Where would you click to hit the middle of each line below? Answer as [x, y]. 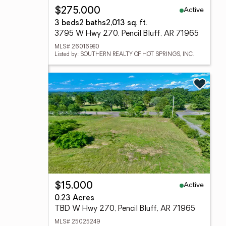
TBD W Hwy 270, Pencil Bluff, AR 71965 [125, 209]
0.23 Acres [74, 199]
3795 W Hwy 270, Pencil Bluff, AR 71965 [127, 34]
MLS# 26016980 [77, 47]
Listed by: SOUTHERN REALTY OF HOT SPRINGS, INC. [124, 55]
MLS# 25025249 [77, 222]
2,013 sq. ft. [127, 23]
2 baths [93, 23]
